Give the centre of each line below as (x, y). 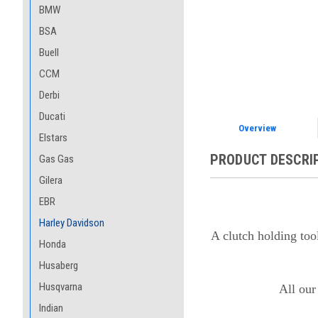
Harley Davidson (72, 223)
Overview (258, 128)
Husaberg (59, 265)
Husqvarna (61, 287)
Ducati (52, 116)
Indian (51, 308)
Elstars (53, 138)
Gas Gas (56, 159)
